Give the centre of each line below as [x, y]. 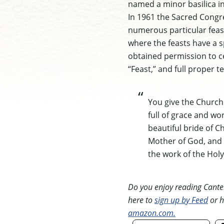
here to [141, 199]
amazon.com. [152, 212]
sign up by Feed [181, 199]
